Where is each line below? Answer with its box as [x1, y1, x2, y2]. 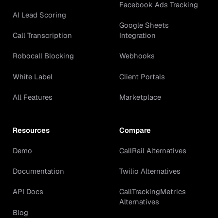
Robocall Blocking [12, 51, 74, 61]
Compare [119, 125, 151, 135]
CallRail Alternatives [119, 145, 187, 155]
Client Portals [119, 72, 165, 81]
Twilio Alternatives [119, 166, 181, 176]
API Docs [12, 187, 43, 197]
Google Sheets [119, 20, 169, 30]
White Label [12, 72, 53, 81]
